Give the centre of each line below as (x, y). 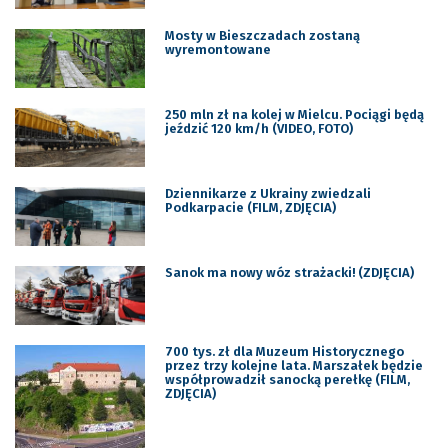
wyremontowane (217, 50)
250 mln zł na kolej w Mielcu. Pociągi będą (294, 115)
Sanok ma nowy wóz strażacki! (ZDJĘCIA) (289, 272)
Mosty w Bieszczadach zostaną (262, 36)
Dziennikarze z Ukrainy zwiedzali (267, 193)
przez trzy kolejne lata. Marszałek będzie (293, 365)
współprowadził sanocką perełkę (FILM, (287, 379)
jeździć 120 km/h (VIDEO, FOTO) (258, 129)
